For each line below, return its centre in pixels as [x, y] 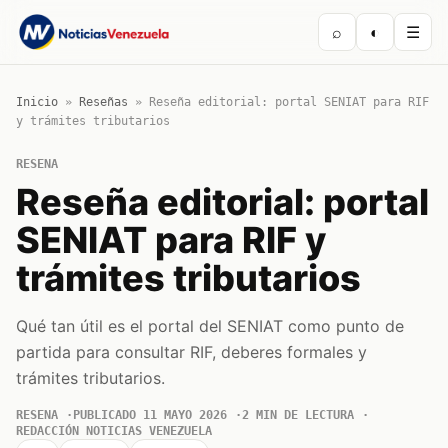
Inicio [37, 102]
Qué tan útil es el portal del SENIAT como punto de [210, 326]
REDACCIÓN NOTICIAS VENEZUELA [114, 431]
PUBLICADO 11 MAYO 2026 [150, 415]
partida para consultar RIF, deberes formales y [191, 352]
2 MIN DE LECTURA [298, 415]
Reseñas [103, 102]
